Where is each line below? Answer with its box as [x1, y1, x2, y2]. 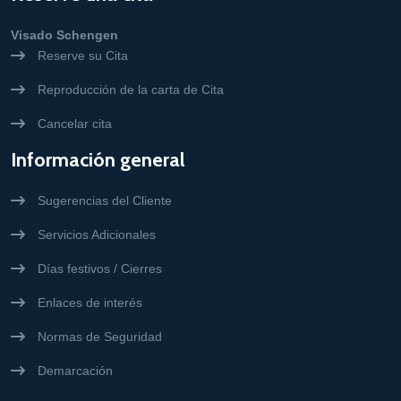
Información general [11, 148, 185, 172]
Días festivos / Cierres [38, 261, 162, 276]
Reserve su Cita [38, 48, 128, 63]
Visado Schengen [11, 28, 118, 42]
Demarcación [38, 363, 113, 378]
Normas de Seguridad [38, 329, 162, 344]
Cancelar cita [38, 116, 112, 131]
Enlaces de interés [38, 295, 142, 310]
